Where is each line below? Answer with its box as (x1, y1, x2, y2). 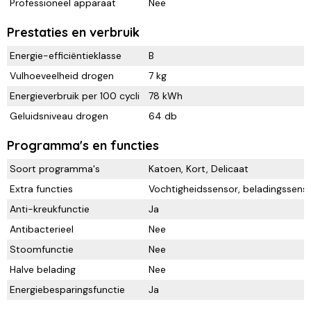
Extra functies (10, 183, 73, 196)
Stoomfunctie (10, 243, 74, 256)
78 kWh (149, 90, 183, 103)
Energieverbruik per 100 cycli (10, 90, 140, 103)
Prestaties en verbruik (7, 24, 140, 41)
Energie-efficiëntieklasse (10, 49, 121, 62)
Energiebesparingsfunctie (10, 283, 125, 296)
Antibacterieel (10, 223, 74, 236)
